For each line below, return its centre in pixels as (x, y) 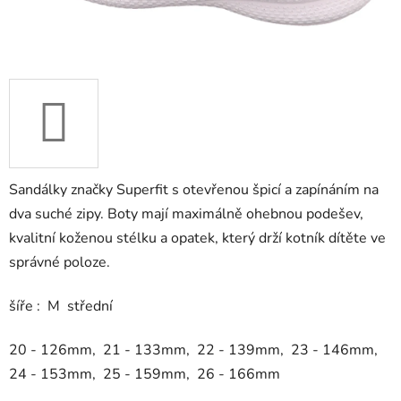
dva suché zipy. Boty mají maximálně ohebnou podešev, (186, 214)
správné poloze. (60, 263)
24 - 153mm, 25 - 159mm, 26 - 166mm (145, 375)
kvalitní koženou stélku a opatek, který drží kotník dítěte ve (197, 239)
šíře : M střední (61, 307)
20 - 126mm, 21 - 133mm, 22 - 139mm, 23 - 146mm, (195, 350)
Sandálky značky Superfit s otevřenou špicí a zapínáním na (194, 190)
